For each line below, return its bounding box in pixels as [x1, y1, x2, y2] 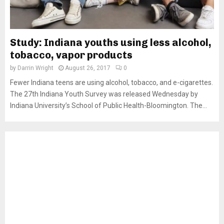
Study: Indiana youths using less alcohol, [10, 36, 211, 48]
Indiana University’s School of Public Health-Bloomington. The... [10, 101, 207, 109]
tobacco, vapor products [10, 49, 132, 61]
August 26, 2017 [65, 64, 110, 71]
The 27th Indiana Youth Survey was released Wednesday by [10, 90, 198, 98]
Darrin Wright [17, 64, 53, 71]
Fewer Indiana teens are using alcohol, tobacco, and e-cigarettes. [10, 78, 213, 86]
